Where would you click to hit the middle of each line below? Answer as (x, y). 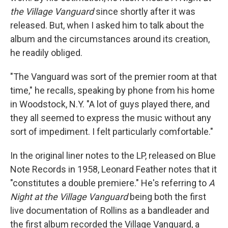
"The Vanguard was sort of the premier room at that (113, 77)
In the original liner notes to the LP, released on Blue (113, 156)
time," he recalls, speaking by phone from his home (112, 91)
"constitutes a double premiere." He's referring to (109, 183)
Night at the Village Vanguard (69, 197)
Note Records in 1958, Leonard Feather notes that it (113, 169)
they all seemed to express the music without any (111, 118)
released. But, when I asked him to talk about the (107, 25)
